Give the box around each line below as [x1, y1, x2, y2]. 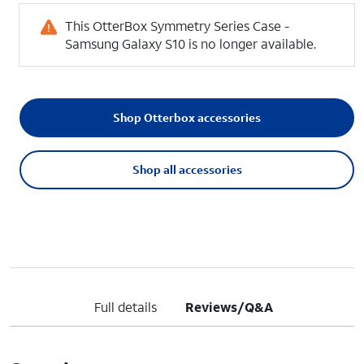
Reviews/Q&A [185, 298, 274, 315]
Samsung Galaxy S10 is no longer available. [65, 35, 316, 52]
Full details [93, 298, 157, 315]
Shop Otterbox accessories [113, 110, 261, 125]
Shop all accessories [132, 162, 242, 177]
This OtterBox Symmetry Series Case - [65, 17, 289, 34]
